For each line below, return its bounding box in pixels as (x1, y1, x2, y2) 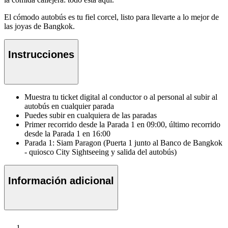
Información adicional (8, 175, 114, 186)
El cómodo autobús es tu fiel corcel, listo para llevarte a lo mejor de (4, 12, 219, 21)
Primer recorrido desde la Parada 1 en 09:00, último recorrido (24, 120, 220, 129)
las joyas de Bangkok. (4, 21, 75, 31)
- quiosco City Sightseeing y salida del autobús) (24, 148, 177, 157)
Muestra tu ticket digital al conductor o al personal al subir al (24, 93, 217, 102)
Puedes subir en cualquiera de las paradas (24, 111, 157, 120)
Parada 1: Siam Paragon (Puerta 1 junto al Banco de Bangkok (24, 138, 222, 148)
